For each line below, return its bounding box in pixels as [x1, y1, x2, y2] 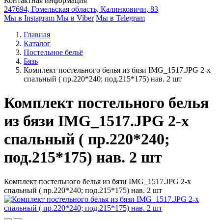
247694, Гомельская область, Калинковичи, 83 [4, 5, 158, 13]
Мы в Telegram [96, 14, 145, 22]
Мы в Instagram [4, 14, 56, 22]
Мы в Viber [56, 14, 94, 22]
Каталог [24, 39, 51, 48]
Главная [24, 30, 50, 39]
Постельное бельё [24, 48, 83, 56]
